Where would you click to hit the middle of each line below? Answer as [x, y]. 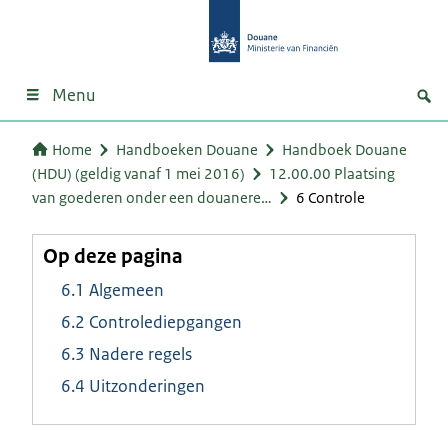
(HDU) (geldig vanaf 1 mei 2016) [138, 173]
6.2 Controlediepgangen [151, 321]
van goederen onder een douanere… [152, 197]
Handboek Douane [344, 149]
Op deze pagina [113, 256]
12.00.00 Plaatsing [332, 173]
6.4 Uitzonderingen [133, 385]
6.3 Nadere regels [126, 353]
